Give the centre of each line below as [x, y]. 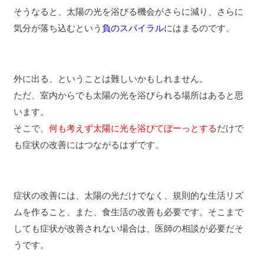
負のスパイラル [133, 28]
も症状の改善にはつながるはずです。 [88, 145]
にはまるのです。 [199, 28]
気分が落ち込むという [57, 28]
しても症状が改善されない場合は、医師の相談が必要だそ [128, 228]
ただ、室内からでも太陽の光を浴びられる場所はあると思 [128, 95]
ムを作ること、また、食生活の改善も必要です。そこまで [128, 212]
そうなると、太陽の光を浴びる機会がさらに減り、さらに [128, 11]
